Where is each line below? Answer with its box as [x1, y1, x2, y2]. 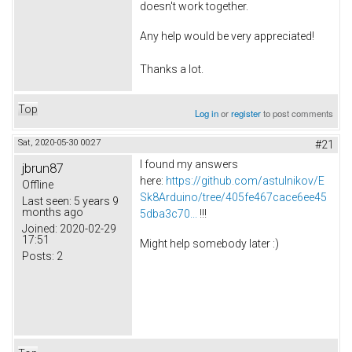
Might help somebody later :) [140, 236, 279, 250]
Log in [195, 106, 219, 119]
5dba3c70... [140, 207, 197, 220]
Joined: [22, 222, 57, 235]
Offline [22, 178, 53, 191]
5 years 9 [71, 194, 119, 207]
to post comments [261, 106, 334, 119]
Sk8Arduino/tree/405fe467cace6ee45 [140, 190, 327, 203]
